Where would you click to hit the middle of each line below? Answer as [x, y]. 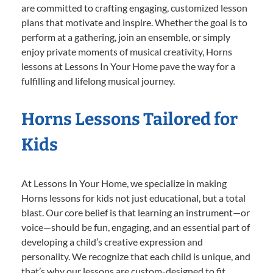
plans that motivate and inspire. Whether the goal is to [134, 22]
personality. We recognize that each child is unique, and [136, 256]
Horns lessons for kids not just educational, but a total [133, 197]
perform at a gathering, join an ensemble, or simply [126, 37]
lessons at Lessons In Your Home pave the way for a [128, 66]
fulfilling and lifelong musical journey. [98, 80]
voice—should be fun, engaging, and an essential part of [136, 227]
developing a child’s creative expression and [112, 241]
